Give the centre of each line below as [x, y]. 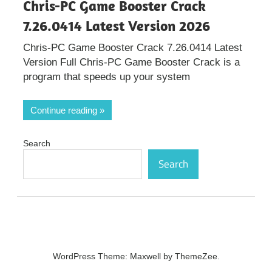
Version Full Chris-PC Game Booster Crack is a [131, 63]
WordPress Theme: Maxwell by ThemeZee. [136, 257]
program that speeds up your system [107, 77]
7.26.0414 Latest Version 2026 [117, 25]
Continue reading [64, 110]
